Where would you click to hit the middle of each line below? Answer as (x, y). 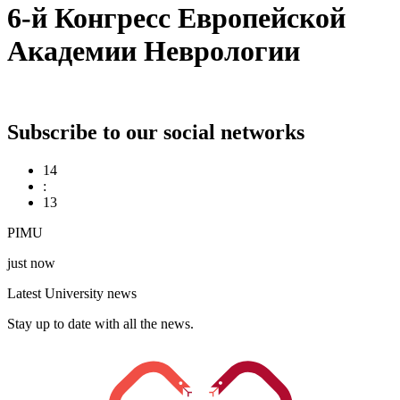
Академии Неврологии (154, 50)
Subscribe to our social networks (156, 133)
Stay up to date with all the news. (100, 323)
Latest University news (72, 293)
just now (31, 262)
